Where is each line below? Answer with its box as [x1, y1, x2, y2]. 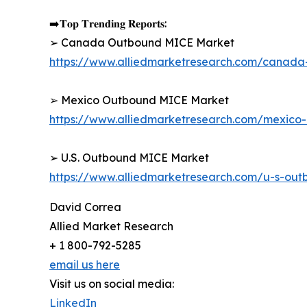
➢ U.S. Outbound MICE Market [49, 151, 209, 165]
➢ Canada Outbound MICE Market [49, 36, 234, 50]
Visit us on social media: [49, 277, 174, 291]
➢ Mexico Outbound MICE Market [49, 93, 229, 108]
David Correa [49, 200, 121, 214]
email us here [49, 258, 120, 272]
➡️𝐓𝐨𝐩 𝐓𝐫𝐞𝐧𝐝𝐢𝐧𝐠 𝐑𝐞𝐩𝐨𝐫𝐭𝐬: [49, 16, 167, 31]
